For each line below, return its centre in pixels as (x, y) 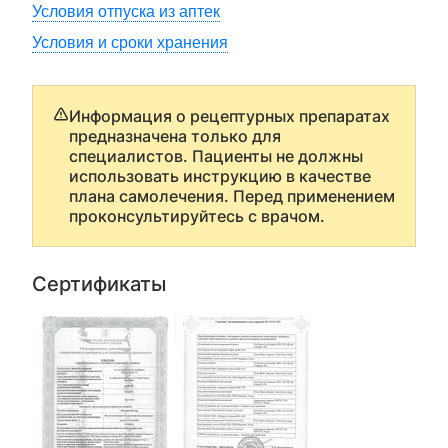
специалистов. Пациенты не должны (216, 156)
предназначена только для (175, 136)
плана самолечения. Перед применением (232, 196)
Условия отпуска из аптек (126, 11)
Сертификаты (99, 284)
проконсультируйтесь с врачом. (197, 216)
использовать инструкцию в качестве (220, 176)
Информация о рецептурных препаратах (229, 116)
